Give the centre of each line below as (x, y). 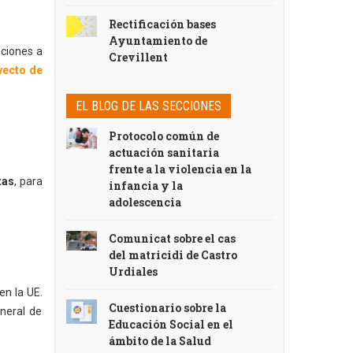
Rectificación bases (163, 24)
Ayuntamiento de (158, 41)
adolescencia (145, 202)
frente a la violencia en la (180, 169)
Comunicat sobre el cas (173, 238)
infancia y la (146, 186)
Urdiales (134, 271)
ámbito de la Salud (160, 341)
